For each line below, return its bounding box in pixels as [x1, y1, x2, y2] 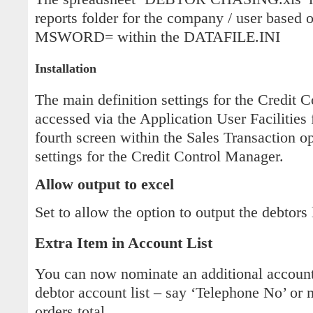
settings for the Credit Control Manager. [35, 147, 284, 165]
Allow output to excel [35, 175, 174, 193]
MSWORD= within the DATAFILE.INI [35, 28, 280, 45]
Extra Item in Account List [35, 234, 212, 252]
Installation [35, 61, 96, 75]
